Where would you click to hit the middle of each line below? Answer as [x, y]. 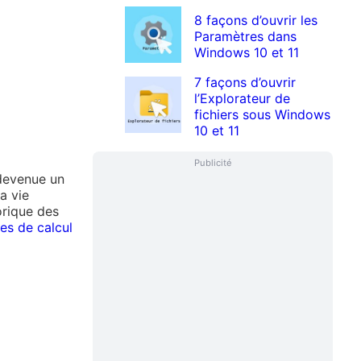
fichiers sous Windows [263, 115]
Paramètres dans [246, 37]
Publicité [213, 163]
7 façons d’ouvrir [245, 83]
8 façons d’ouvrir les [256, 21]
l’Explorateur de [243, 99]
